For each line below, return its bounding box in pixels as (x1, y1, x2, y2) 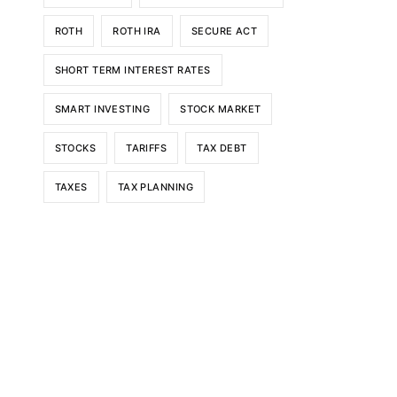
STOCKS (54, 141, 97, 154)
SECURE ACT (191, 24, 258, 37)
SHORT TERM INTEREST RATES (54, 63, 211, 76)
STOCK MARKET (180, 102, 261, 115)
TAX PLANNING (117, 180, 193, 193)
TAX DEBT (197, 141, 247, 154)
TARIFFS (126, 141, 167, 154)
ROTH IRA (113, 24, 161, 37)
